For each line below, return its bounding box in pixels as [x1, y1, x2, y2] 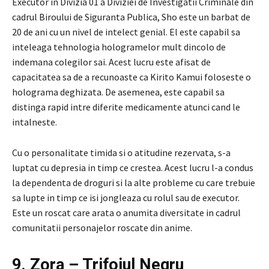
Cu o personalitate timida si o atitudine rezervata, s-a [12, 146, 231, 159]
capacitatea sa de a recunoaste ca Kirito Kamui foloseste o [12, 70, 251, 83]
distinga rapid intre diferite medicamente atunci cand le [12, 100, 240, 113]
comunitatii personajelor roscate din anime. [12, 221, 192, 234]
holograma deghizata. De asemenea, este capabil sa [12, 85, 225, 98]
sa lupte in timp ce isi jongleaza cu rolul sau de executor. [12, 191, 240, 204]
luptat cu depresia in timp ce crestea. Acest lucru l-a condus [12, 161, 253, 174]
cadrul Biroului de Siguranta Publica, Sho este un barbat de [12, 10, 250, 23]
